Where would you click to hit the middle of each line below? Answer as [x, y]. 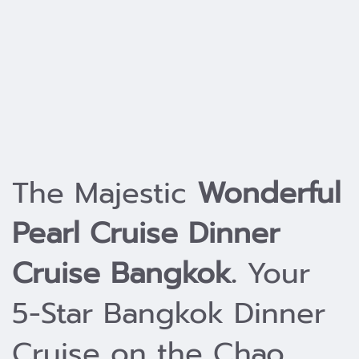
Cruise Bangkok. [124, 273]
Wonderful [269, 193]
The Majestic [105, 193]
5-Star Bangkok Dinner [169, 313]
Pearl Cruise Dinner [146, 233]
